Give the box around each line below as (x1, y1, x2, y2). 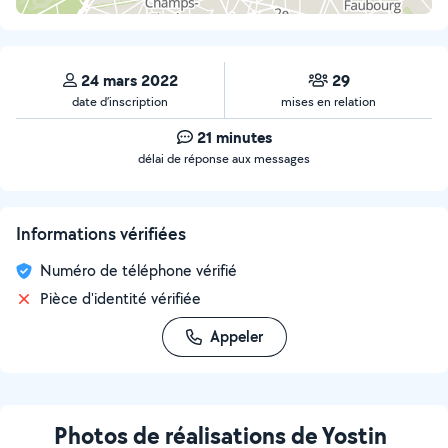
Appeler (209, 326, 263, 347)
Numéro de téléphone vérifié (40, 260, 237, 281)
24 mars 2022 (80, 69, 178, 91)
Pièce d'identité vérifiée (40, 288, 201, 309)
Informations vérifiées (16, 222, 186, 245)
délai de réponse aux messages (138, 150, 310, 167)
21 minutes (196, 126, 272, 148)
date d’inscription (72, 93, 168, 110)
